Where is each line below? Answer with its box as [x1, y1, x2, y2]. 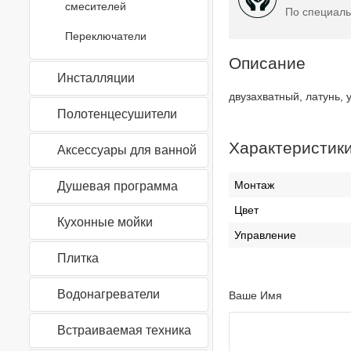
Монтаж [233, 178, 274, 191]
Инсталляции [57, 71, 135, 85]
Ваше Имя [228, 288, 282, 302]
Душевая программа [57, 179, 178, 193]
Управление [233, 228, 296, 241]
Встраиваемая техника [57, 324, 191, 337]
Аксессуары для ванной [57, 143, 197, 157]
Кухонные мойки [57, 215, 153, 229]
